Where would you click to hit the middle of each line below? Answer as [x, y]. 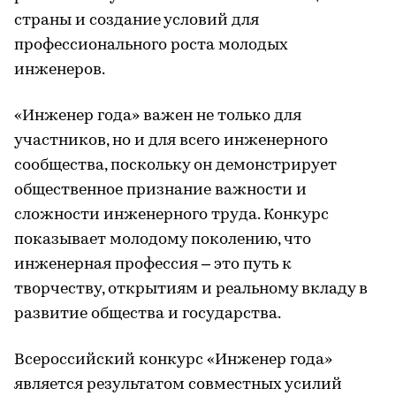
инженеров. [60, 70]
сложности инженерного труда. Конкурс [171, 215]
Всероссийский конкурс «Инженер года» [173, 360]
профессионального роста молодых [151, 46]
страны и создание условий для [137, 21]
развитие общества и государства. [148, 314]
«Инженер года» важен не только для [158, 116]
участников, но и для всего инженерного [171, 141]
